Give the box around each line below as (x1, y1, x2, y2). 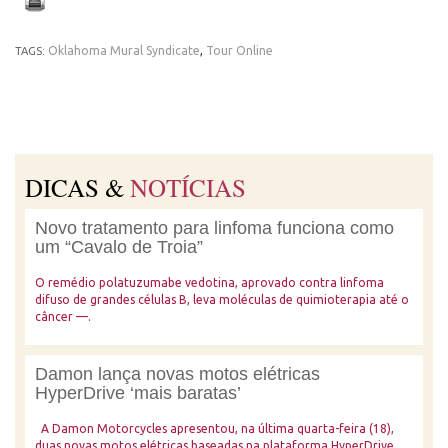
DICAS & (25, 171, 130, 204)
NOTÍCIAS (130, 171, 246, 204)
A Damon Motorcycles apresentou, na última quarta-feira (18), (35, 422, 394, 435)
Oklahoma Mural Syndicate (48, 44, 200, 57)
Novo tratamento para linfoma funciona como (35, 218, 394, 238)
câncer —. (35, 310, 91, 323)
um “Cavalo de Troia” (35, 237, 203, 257)
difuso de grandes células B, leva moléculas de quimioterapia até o (35, 293, 409, 306)
